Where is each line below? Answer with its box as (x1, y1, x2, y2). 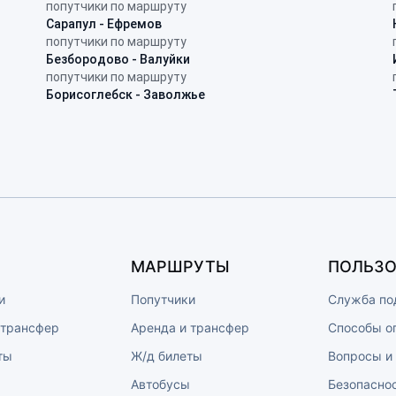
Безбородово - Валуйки (46, 52, 190, 66)
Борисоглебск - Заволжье (46, 88, 205, 102)
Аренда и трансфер (130, 320, 249, 336)
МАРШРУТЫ (130, 257, 230, 277)
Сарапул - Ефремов (46, 17, 162, 31)
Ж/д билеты (130, 348, 202, 364)
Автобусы (130, 377, 190, 392)
